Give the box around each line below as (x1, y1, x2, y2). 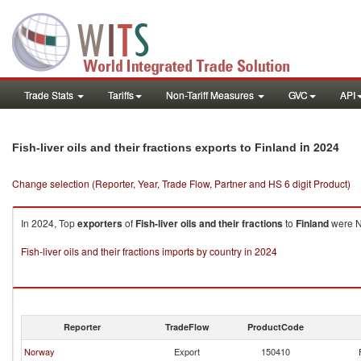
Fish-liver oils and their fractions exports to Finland (12, 141, 297, 154)
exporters (77, 216, 122, 230)
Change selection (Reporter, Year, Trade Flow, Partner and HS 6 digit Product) (12, 176, 351, 190)
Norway (24, 345, 55, 358)
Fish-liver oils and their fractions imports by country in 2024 (21, 244, 277, 258)
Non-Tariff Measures (166, 88, 256, 102)
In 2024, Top (21, 216, 77, 230)
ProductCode (247, 321, 304, 333)
